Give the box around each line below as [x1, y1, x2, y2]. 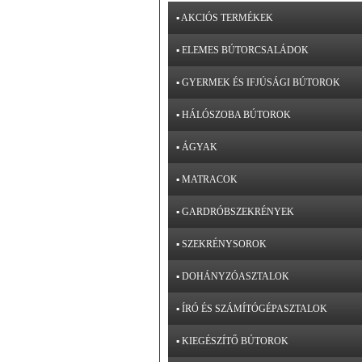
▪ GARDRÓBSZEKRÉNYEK [176, 206, 294, 217]
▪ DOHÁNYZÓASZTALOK [176, 271, 289, 282]
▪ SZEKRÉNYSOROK [176, 238, 267, 250]
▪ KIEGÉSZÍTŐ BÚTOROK [176, 335, 288, 347]
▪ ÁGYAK [176, 141, 217, 153]
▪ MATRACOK [176, 174, 238, 185]
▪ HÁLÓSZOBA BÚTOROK [176, 109, 291, 120]
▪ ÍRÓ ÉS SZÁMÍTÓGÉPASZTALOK [176, 303, 327, 314]
